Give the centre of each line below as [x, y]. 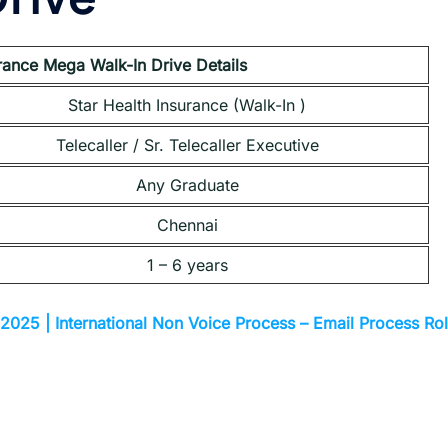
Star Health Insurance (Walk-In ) [187, 105]
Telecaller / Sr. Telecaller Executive [187, 145]
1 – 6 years [187, 265]
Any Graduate [187, 185]
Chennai [187, 225]
